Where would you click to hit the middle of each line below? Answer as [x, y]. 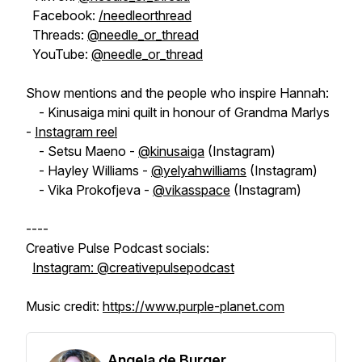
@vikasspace [192, 190]
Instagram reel [76, 132]
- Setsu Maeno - [82, 151]
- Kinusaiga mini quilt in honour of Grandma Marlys [178, 112]
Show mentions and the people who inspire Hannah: [177, 93]
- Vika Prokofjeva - [89, 190]
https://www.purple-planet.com [194, 306]
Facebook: [62, 15]
